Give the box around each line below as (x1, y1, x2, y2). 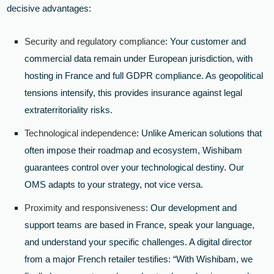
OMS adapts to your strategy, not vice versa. (24, 179, 204, 190)
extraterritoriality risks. (24, 104, 113, 115)
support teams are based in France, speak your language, (24, 219, 255, 230)
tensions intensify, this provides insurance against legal (24, 87, 243, 98)
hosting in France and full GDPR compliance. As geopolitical (24, 70, 264, 81)
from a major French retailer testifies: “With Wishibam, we (24, 253, 253, 264)
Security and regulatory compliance (24, 35, 166, 46)
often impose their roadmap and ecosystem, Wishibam (24, 144, 243, 155)
